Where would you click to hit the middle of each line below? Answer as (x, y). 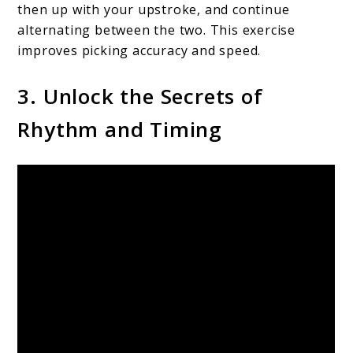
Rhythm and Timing (120, 129)
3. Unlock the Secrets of (140, 96)
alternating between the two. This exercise (157, 30)
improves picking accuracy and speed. (139, 50)
